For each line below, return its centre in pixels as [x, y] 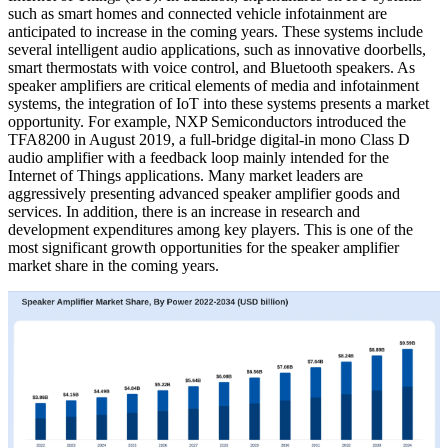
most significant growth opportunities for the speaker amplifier [203, 248]
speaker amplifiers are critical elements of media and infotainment [213, 86]
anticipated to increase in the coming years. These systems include [215, 32]
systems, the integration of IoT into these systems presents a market [218, 104]
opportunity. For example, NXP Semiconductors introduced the [207, 122]
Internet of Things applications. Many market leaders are [185, 176]
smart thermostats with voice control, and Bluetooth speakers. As [211, 68]
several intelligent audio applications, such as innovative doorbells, [217, 50]
